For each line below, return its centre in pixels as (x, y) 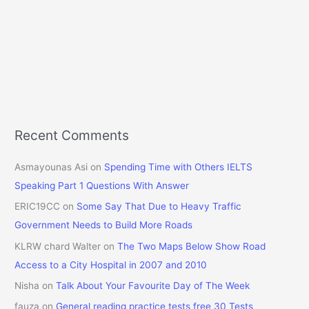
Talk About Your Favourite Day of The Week (153, 286)
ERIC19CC (38, 207)
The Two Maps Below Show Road (192, 246)
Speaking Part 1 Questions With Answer (102, 185)
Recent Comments (72, 135)
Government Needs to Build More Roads (104, 225)
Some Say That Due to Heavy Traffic (159, 207)
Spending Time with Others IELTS (179, 167)
